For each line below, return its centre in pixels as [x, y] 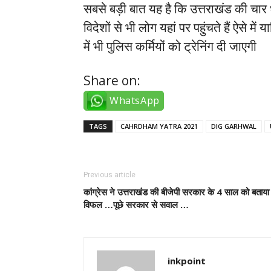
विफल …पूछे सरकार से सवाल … [136, 205]
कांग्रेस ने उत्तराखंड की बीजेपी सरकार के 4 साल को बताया [176, 192]
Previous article [109, 175]
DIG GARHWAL [234, 126]
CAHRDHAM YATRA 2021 [159, 126]
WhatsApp [135, 101]
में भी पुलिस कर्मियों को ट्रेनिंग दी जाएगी [170, 46]
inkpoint [187, 261]
